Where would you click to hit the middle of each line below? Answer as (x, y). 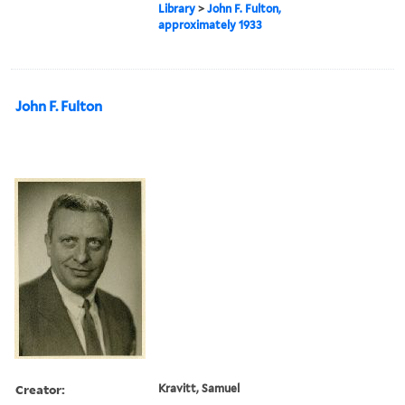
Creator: (40, 389)
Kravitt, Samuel (199, 388)
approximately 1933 (211, 24)
